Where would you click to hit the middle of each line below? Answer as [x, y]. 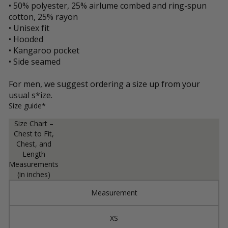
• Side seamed [35, 62]
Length [34, 154]
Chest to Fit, [34, 134]
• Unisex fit [29, 28]
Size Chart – [34, 123]
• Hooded [26, 39]
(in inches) [34, 174]
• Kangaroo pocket [44, 50]
